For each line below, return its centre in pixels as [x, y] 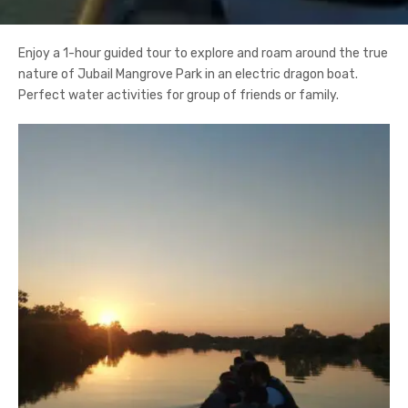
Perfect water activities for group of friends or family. [178, 95]
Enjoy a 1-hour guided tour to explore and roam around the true [203, 53]
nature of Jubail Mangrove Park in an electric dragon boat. [188, 74]
